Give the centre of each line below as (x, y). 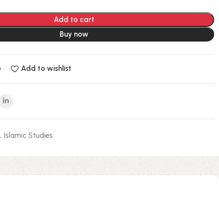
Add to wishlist (46, 69)
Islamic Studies (29, 135)
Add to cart (74, 19)
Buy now (74, 34)
